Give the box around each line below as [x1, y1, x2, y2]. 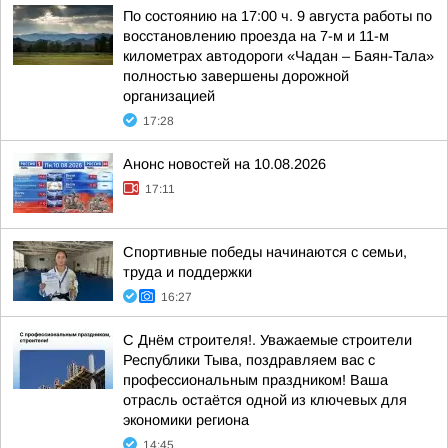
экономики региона [123, 412, 249, 428]
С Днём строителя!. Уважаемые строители [123, 332, 412, 348]
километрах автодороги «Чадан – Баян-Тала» [123, 48, 434, 64]
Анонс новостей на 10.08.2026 [123, 156, 326, 172]
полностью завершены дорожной [123, 68, 349, 84]
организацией [123, 88, 215, 104]
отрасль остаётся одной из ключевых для [123, 392, 407, 408]
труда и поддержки [123, 264, 252, 280]
